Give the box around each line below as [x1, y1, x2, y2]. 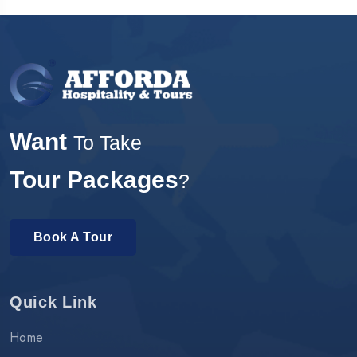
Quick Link [10, 292, 97, 311]
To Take [73, 131, 142, 154]
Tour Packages [10, 166, 178, 193]
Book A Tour [33, 229, 113, 244]
